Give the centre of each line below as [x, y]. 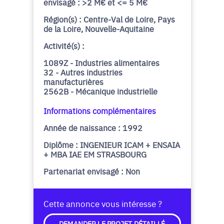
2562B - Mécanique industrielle [100, 91]
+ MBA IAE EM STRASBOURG [95, 154]
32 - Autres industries [83, 72]
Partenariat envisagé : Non [91, 171]
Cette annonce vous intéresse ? [102, 203]
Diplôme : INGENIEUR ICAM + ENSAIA [111, 144]
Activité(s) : [64, 45]
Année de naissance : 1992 [93, 127]
